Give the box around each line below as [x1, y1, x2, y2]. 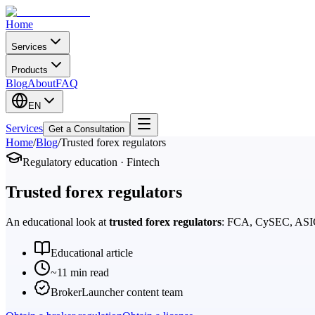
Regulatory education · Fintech [22, 156, 160, 168]
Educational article [51, 246, 133, 259]
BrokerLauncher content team [51, 285, 183, 298]
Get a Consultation [49, 124, 124, 134]
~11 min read [51, 266, 109, 278]
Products [11, 65, 48, 75]
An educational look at [6, 215, 109, 228]
